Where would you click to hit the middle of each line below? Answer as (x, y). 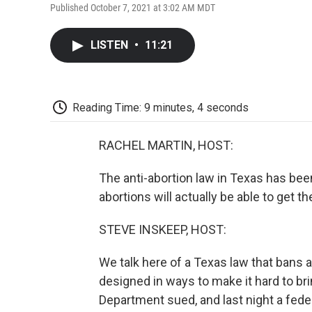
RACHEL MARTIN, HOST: (166, 146)
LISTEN (111, 45)
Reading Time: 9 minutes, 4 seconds (161, 107)
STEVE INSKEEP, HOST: (163, 230)
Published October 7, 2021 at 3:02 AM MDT (133, 7)
